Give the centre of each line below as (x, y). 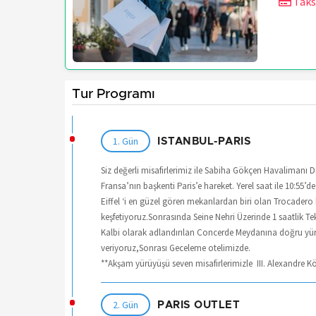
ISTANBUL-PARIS (204, 141)
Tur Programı (114, 95)
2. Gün (126, 305)
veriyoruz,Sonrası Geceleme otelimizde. (176, 248)
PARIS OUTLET (199, 305)
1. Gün (126, 141)
